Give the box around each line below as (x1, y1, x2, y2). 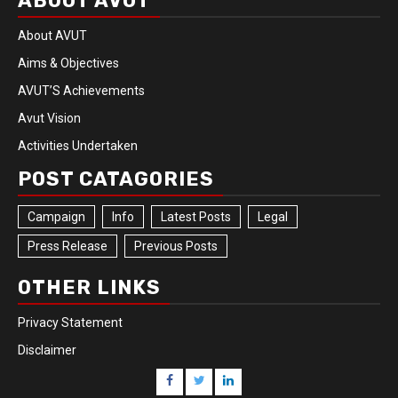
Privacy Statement (18, 315, 123, 330)
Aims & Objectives (18, 56, 119, 71)
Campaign (28, 210, 85, 225)
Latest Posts (161, 210, 231, 225)
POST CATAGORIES (18, 167, 214, 192)
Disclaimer (18, 343, 76, 358)
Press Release (28, 239, 107, 254)
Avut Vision (18, 111, 81, 126)
